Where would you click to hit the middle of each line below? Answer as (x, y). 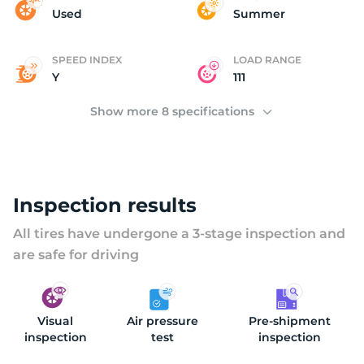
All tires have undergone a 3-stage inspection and (179, 234)
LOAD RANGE (267, 60)
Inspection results (105, 205)
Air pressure (163, 321)
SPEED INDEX (87, 60)
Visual (56, 321)
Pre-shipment (289, 321)
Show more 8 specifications (173, 111)
